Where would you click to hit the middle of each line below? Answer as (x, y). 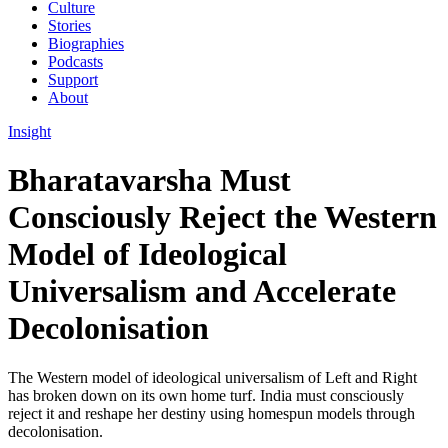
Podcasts (75, 61)
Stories (69, 25)
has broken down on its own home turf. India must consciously (206, 395)
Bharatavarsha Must (149, 180)
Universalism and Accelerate (202, 291)
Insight (29, 131)
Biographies (86, 43)
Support (73, 79)
